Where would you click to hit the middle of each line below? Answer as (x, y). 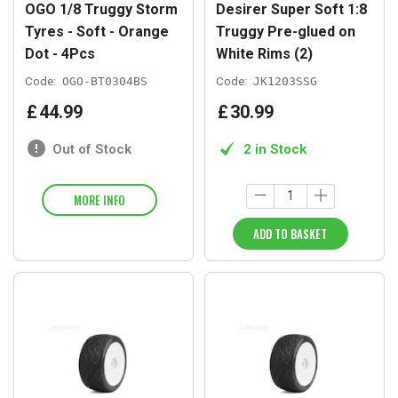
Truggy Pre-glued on (286, 32)
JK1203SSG (285, 82)
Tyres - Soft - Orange (97, 32)
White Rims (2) (264, 54)
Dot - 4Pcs (60, 54)
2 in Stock (275, 149)
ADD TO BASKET (291, 233)
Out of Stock (92, 149)
